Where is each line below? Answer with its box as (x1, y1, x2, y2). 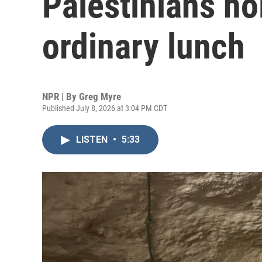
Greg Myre (79, 91, 121, 102)
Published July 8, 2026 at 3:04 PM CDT (42, 104, 167, 113)
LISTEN (76, 134, 110, 145)
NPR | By (42, 91, 79, 102)
